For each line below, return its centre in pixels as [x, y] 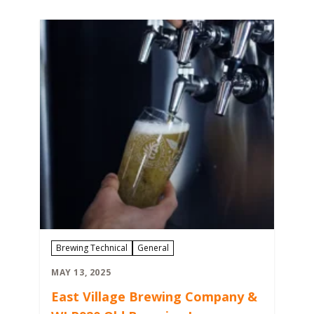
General [153, 248]
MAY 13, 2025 [81, 273]
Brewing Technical [92, 248]
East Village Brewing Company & [154, 297]
